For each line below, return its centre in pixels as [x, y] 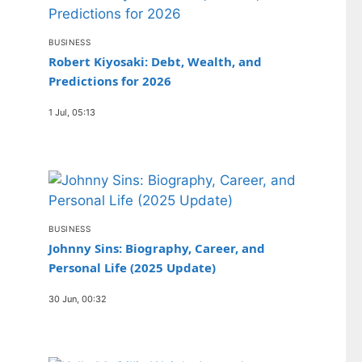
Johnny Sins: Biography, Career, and [157, 248]
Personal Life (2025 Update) [132, 267]
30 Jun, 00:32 [78, 299]
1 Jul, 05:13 [72, 112]
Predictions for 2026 [110, 81]
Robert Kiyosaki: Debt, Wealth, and [155, 61]
